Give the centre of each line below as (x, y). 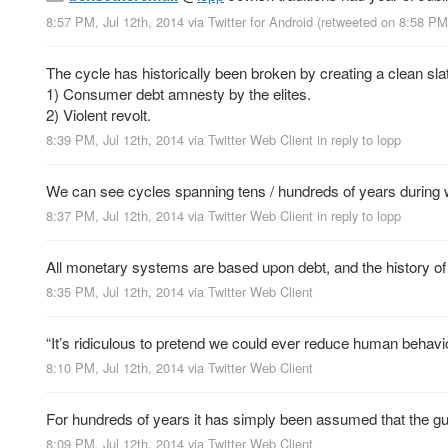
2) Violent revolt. (98, 114)
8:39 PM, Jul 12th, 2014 (115, 139)
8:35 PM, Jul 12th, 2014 (115, 292)
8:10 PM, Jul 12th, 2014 (115, 368)
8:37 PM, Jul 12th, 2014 (115, 215)
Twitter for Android (260, 21)
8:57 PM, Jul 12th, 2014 (115, 21)
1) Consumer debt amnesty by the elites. (178, 93)
